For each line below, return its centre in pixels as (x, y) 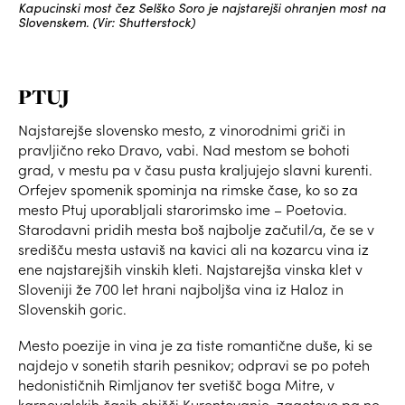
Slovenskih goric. (74, 309)
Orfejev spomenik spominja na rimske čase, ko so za (188, 190)
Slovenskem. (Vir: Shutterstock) (107, 23)
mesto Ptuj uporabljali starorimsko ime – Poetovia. (183, 210)
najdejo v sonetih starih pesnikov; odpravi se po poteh (194, 365)
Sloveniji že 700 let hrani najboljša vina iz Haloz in (181, 289)
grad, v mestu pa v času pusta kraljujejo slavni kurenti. (195, 170)
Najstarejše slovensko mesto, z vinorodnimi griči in (182, 130)
